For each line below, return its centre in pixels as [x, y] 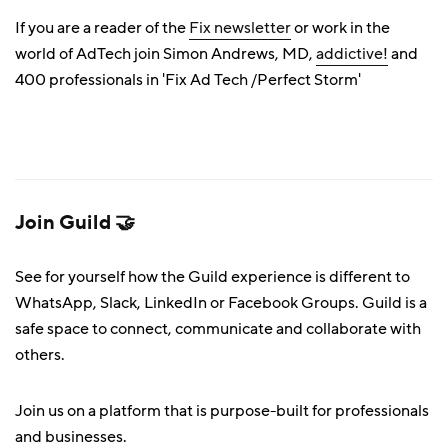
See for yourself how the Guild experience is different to [212, 277]
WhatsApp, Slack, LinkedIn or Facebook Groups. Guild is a [221, 303]
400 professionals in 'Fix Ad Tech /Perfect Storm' [188, 80]
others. [40, 355]
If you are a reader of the [102, 28]
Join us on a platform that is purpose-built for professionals [222, 411]
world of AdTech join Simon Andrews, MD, [165, 54]
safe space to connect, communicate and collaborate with [218, 329]
